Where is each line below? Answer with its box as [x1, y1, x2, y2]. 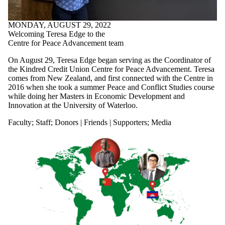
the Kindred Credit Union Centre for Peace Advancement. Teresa [8, 64, 214, 73]
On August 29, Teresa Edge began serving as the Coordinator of [8, 55, 211, 64]
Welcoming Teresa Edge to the [8, 29, 105, 38]
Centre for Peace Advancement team [8, 38, 124, 47]
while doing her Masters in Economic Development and [8, 91, 185, 100]
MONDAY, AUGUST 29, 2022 [8, 20, 111, 29]
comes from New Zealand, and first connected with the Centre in [8, 73, 213, 82]
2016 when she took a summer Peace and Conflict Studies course [8, 82, 214, 91]
